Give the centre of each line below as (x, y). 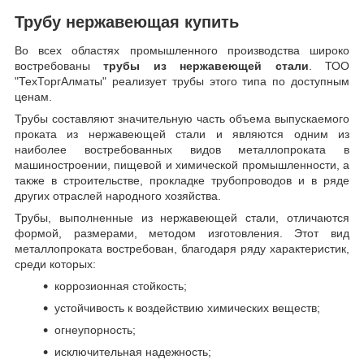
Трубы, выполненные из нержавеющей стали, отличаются (182, 218)
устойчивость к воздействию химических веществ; (187, 308)
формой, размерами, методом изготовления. (155, 234)
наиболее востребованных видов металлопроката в (182, 150)
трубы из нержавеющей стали (206, 66)
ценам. (33, 97)
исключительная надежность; (133, 352)
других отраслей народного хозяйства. (118, 196)
